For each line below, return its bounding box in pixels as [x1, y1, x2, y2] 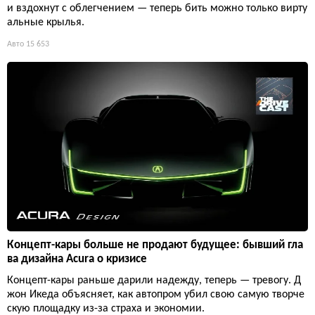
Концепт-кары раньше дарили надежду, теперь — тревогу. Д [7, 274, 301, 286]
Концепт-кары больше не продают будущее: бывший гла [7, 238, 303, 251]
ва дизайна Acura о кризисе [7, 252, 147, 265]
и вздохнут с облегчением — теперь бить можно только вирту [7, 2, 307, 14]
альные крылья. [7, 16, 84, 28]
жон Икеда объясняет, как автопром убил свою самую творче [7, 288, 304, 300]
